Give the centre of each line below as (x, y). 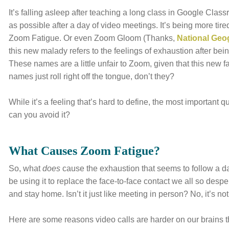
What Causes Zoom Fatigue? (85, 151)
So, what (26, 168)
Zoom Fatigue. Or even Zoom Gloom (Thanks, (93, 38)
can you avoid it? (40, 115)
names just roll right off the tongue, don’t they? (92, 76)
